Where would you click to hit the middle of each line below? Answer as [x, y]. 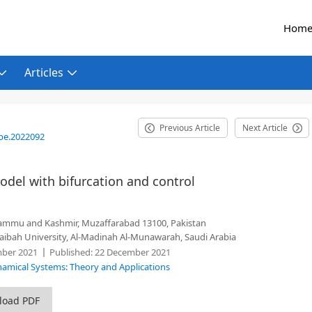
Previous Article [190, 128]
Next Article [265, 128]
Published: [71, 252]
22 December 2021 [132, 252]
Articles [44, 72]
